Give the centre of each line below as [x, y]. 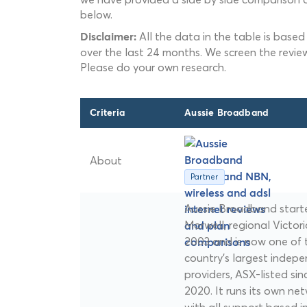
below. [96, 15]
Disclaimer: [108, 37]
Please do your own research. [153, 67]
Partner [205, 176]
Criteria [108, 113]
